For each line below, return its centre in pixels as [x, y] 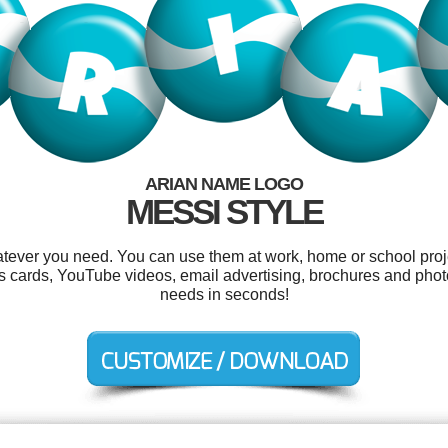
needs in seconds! [224, 294]
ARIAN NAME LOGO [224, 184]
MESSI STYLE [224, 211]
